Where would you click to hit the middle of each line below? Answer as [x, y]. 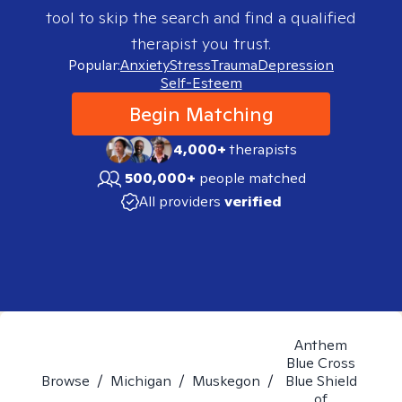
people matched [253, 178]
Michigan [141, 381]
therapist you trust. [201, 44]
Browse [66, 381]
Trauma [234, 65]
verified [253, 201]
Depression [296, 65]
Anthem [321, 345]
